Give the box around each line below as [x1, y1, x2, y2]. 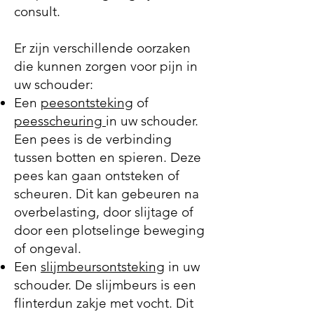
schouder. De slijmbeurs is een [14, 277, 196, 293]
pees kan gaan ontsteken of [14, 168, 179, 184]
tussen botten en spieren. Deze [14, 149, 201, 165]
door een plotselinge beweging [14, 222, 205, 238]
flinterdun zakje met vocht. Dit [14, 295, 193, 311]
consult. [14, 4, 60, 20]
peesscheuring [14, 113, 106, 129]
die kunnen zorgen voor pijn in [14, 58, 198, 74]
